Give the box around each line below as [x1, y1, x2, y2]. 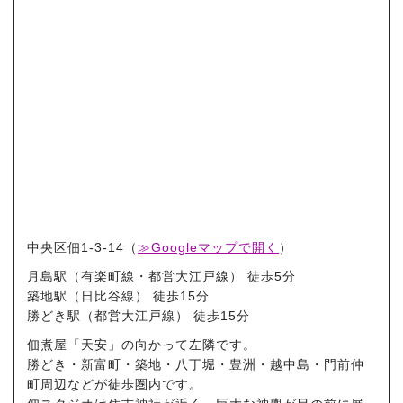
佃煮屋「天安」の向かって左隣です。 [27, 336, 256, 352]
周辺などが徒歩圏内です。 [40, 376, 202, 391]
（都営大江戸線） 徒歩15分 [81, 308, 250, 323]
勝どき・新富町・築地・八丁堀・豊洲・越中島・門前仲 [27, 356, 364, 372]
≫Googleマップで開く [138, 239, 279, 255]
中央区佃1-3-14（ [27, 239, 138, 255]
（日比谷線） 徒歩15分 [67, 288, 210, 303]
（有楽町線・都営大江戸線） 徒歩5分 [67, 268, 296, 283]
